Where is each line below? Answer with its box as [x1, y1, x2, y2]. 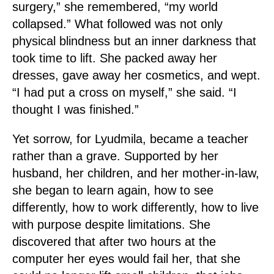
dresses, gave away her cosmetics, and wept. [12, 68, 261, 82]
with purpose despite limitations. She [12, 218, 210, 231]
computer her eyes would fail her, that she [12, 252, 240, 265]
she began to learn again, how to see [12, 183, 213, 197]
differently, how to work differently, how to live [12, 201, 259, 214]
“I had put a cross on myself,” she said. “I [12, 86, 237, 99]
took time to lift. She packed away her [12, 51, 217, 65]
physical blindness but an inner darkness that [12, 34, 256, 48]
